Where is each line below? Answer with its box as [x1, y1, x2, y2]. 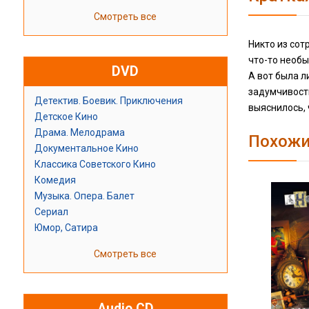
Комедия [34, 175, 76, 186]
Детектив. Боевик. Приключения [34, 95, 183, 107]
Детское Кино [34, 111, 98, 123]
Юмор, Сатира [34, 222, 98, 234]
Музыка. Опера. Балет [34, 190, 134, 202]
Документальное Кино [34, 143, 139, 154]
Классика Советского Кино [34, 159, 156, 170]
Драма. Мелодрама [34, 127, 125, 139]
